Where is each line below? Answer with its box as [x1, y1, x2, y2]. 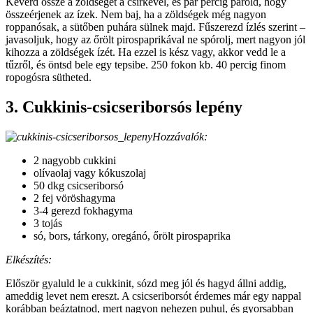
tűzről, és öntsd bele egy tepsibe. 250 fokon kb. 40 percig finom [6, 59, 286, 71]
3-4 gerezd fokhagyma [34, 204, 133, 217]
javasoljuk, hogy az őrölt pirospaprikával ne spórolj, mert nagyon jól [6, 34, 305, 46]
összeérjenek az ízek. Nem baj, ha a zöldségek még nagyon [6, 8, 266, 21]
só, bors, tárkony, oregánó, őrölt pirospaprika [34, 229, 231, 242]
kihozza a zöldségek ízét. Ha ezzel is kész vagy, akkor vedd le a [6, 46, 286, 59]
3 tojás [34, 217, 62, 229]
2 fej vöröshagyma [34, 191, 115, 204]
